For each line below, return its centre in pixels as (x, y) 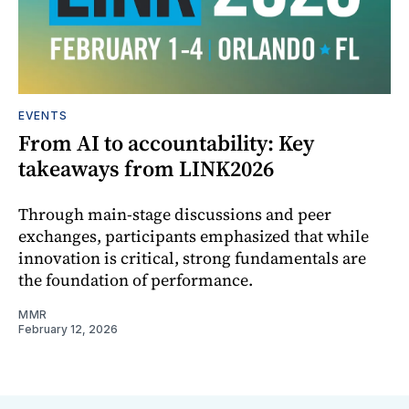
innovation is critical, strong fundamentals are (192, 257)
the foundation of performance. (136, 279)
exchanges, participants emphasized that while (194, 236)
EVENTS (43, 115)
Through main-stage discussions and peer (175, 214)
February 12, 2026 (68, 329)
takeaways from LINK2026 (146, 168)
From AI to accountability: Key (166, 142)
